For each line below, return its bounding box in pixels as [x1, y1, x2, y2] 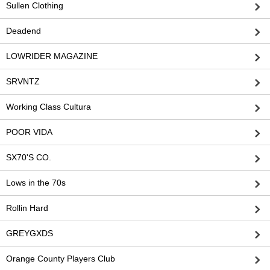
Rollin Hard [6, 203, 48, 213]
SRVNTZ [6, 77, 40, 87]
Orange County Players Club [6, 254, 115, 264]
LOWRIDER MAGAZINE [6, 51, 98, 61]
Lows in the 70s [6, 178, 66, 188]
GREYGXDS [6, 228, 53, 239]
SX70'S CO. [6, 152, 51, 163]
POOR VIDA [6, 127, 52, 137]
